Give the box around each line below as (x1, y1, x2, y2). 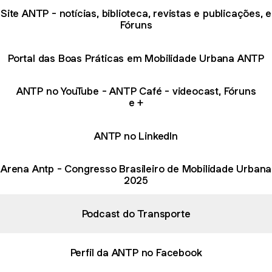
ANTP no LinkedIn (94, 129, 178, 143)
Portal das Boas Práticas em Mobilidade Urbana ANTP (8, 51, 264, 65)
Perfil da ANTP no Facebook (70, 245, 202, 259)
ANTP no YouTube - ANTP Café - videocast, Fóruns (16, 84, 256, 98)
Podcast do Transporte (81, 206, 191, 220)
